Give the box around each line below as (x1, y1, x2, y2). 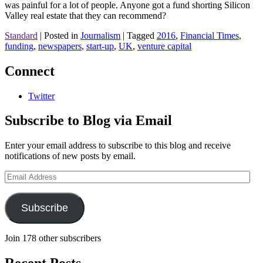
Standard (5, 30, 38, 41)
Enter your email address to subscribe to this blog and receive (5, 140, 231, 151)
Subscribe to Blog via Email (5, 113, 172, 129)
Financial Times (180, 30, 239, 41)
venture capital (137, 41, 191, 51)
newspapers (38, 41, 82, 51)
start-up (86, 41, 114, 51)
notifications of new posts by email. (5, 151, 136, 161)
